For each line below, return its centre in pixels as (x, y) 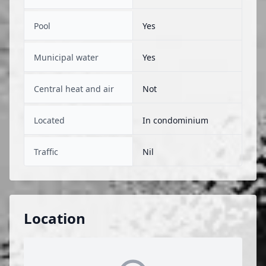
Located (49, 120)
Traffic (46, 152)
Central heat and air (74, 89)
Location (55, 218)
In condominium (175, 120)
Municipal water (66, 57)
